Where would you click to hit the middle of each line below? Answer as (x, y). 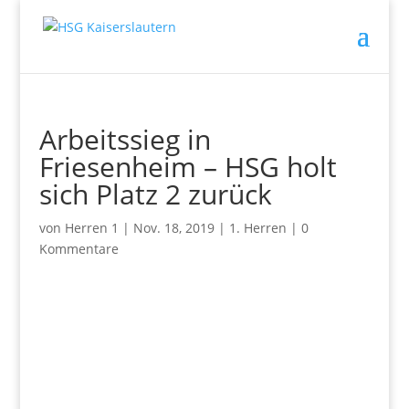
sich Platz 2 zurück (155, 194)
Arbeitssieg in (125, 139)
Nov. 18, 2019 (173, 228)
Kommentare (79, 249)
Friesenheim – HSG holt (188, 167)
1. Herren (257, 228)
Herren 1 (91, 228)
